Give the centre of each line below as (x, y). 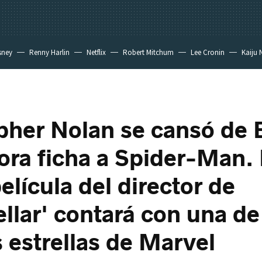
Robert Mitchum (148, 52)
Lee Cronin (208, 52)
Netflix (96, 52)
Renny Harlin (49, 52)
